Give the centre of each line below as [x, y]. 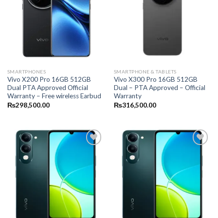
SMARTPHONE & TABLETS [145, 71]
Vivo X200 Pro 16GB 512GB [49, 80]
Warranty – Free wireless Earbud [54, 96]
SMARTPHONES [27, 71]
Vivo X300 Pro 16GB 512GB [155, 80]
